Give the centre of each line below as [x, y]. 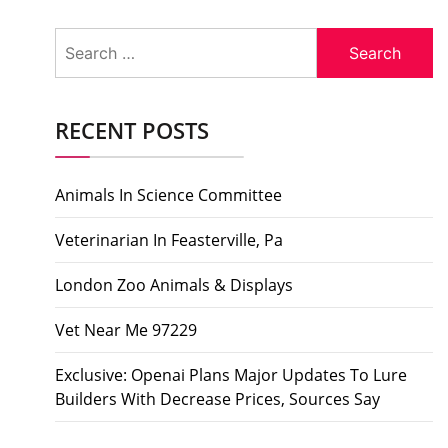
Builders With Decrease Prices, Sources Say [217, 398]
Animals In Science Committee [168, 194]
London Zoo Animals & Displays [174, 284]
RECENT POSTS [132, 129]
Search [80, 38]
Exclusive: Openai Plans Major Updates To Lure [231, 374]
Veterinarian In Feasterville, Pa [169, 239]
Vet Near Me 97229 [126, 329]
